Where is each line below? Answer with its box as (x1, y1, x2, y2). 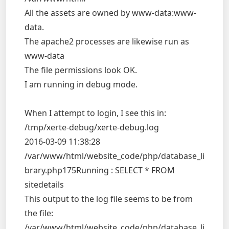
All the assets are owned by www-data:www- (25, 7, 196, 18)
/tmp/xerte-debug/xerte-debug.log (25, 122, 159, 133)
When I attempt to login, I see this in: (25, 107, 166, 119)
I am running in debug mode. (25, 79, 138, 90)
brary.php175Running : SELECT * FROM (25, 165, 175, 176)
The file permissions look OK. (25, 64, 137, 76)
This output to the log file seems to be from (25, 193, 193, 204)
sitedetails (25, 179, 64, 190)
